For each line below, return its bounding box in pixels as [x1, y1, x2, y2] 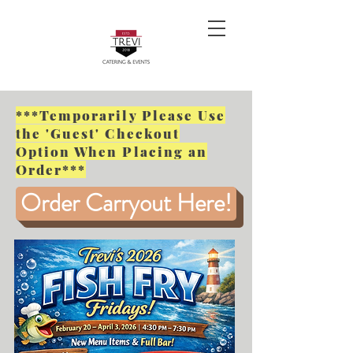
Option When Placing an [16, 143, 207, 160]
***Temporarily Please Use [16, 106, 225, 124]
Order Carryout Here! [20, 186, 232, 221]
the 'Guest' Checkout [16, 124, 180, 142]
